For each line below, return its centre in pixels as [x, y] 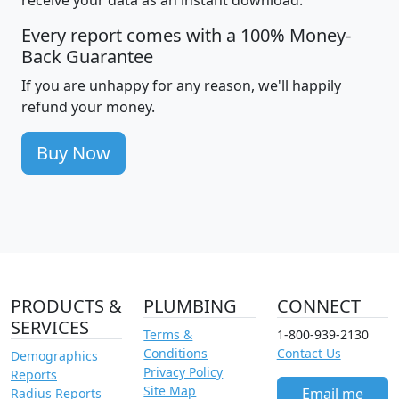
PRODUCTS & [66, 306]
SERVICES [50, 328]
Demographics [54, 356]
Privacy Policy [183, 372]
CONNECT [318, 306]
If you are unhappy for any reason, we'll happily [181, 86]
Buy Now [73, 153]
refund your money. [88, 107]
